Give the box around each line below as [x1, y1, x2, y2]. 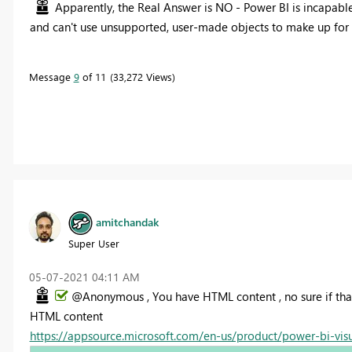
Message [28, 70, 74, 84]
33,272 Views [112, 70, 172, 84]
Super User [68, 236, 119, 251]
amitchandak [95, 214, 159, 230]
